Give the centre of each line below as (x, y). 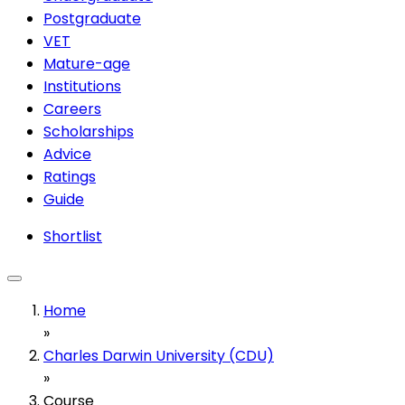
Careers (72, 108)
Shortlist (73, 236)
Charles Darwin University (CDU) (159, 355)
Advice (67, 154)
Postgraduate (92, 18)
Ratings (70, 176)
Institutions (82, 86)
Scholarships (89, 131)
